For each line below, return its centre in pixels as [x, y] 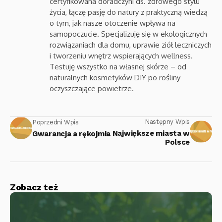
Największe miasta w [151, 133]
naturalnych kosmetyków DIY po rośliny [115, 77]
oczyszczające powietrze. [92, 88]
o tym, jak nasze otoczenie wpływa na [112, 23]
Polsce [177, 142]
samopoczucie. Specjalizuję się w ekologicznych [128, 34]
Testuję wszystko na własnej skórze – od [118, 66]
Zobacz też [34, 187]
